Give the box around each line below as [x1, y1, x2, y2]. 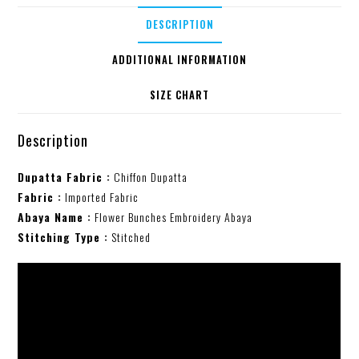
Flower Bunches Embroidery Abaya [91, 208, 253, 226]
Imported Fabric [62, 188, 139, 206]
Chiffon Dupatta [111, 168, 188, 186]
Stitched [108, 228, 151, 246]
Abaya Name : [18, 208, 92, 226]
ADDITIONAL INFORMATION [112, 52, 247, 68]
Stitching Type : [18, 228, 109, 246]
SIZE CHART [150, 87, 209, 103]
